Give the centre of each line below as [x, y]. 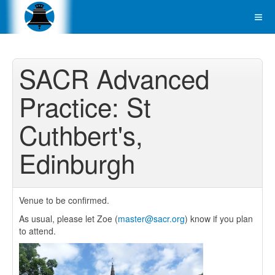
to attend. [37, 231]
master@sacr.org [151, 219]
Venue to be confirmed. [64, 200]
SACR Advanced [114, 78]
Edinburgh [77, 163]
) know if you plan [219, 219]
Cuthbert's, [81, 134]
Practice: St [85, 106]
